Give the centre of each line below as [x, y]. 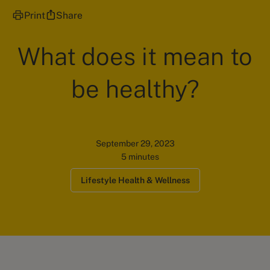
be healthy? [135, 89]
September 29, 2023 [135, 143]
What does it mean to [135, 56]
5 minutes [140, 157]
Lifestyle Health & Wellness [135, 180]
